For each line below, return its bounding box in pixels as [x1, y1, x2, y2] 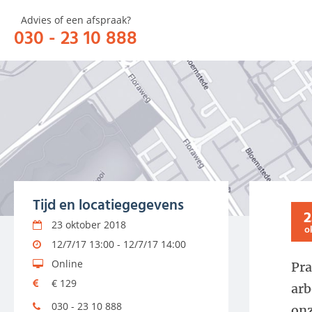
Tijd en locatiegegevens [33, 193, 184, 215]
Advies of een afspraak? [20, 13, 131, 26]
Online [52, 256, 83, 270]
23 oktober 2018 [52, 217, 126, 231]
